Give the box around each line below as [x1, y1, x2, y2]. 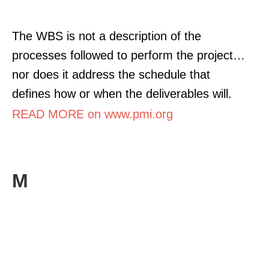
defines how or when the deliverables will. [12, 86, 232, 100]
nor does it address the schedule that [12, 67, 210, 81]
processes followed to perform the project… [12, 48, 245, 62]
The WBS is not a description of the [12, 29, 201, 43]
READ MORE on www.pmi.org [12, 107, 173, 121]
